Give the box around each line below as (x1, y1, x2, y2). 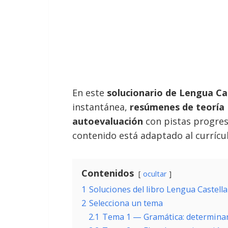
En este (72, 87, 107, 99)
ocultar (143, 169, 166, 179)
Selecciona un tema (89, 197, 163, 209)
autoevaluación (72, 115, 143, 127)
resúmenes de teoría (130, 101, 224, 113)
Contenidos (81, 167, 134, 179)
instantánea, (72, 101, 130, 113)
